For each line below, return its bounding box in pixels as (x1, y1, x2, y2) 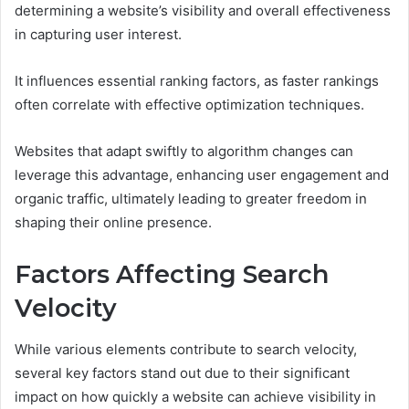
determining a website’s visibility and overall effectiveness (15, 2, 391, 20)
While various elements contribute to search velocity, (15, 340, 357, 358)
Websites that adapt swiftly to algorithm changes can (15, 142, 353, 161)
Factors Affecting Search (15, 259, 329, 290)
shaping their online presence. (15, 214, 212, 232)
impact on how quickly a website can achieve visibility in (15, 387, 376, 405)
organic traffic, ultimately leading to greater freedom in (15, 190, 367, 208)
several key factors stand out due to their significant (15, 363, 350, 382)
